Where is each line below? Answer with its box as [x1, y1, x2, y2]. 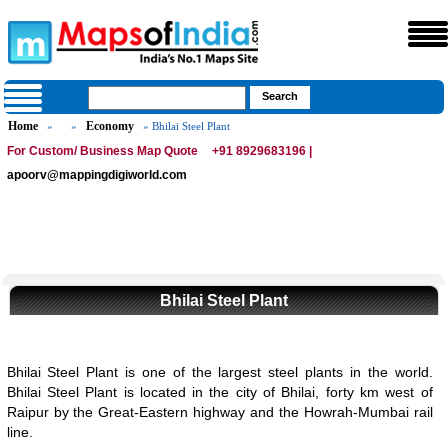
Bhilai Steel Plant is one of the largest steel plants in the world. [6, 364, 433, 380]
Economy [86, 119, 135, 133]
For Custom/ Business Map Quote [7, 144, 199, 158]
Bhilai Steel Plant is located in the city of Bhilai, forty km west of [6, 384, 433, 400]
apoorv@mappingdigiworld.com [7, 168, 188, 182]
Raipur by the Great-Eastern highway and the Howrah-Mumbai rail [6, 404, 433, 420]
